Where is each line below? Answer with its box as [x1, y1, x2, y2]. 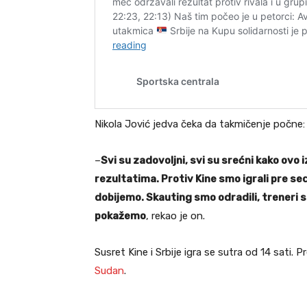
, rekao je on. [146, 210, 205, 223]
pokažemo [95, 210, 146, 223]
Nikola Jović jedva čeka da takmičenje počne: [95, 118, 305, 131]
